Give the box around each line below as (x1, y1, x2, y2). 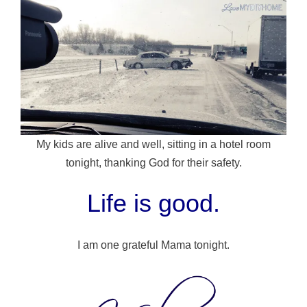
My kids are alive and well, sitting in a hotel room (36, 138, 271, 150)
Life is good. (87, 189, 220, 218)
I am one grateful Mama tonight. (77, 239, 230, 251)
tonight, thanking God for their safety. (65, 156, 242, 169)
